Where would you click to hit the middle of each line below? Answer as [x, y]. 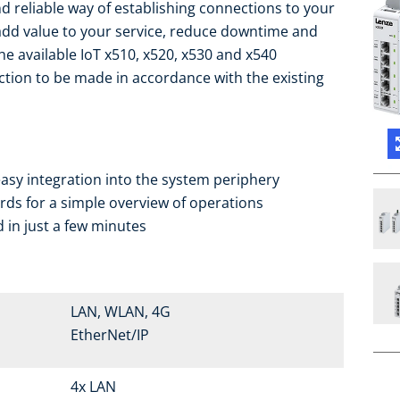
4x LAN [93, 387]
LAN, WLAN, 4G [120, 312]
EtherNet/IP [109, 335]
